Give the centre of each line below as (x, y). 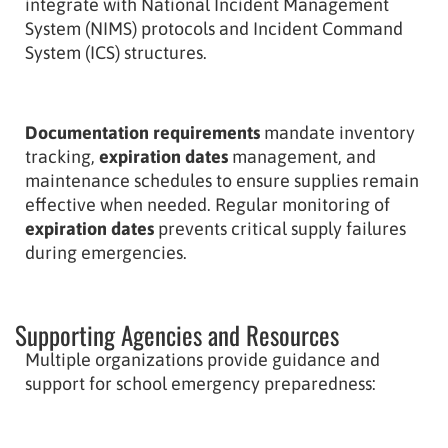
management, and (302, 156)
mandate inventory (337, 132)
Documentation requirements (142, 132)
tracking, (62, 156)
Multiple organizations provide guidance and (202, 359)
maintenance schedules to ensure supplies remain (222, 180)
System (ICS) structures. (116, 52)
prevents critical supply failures (280, 228)
